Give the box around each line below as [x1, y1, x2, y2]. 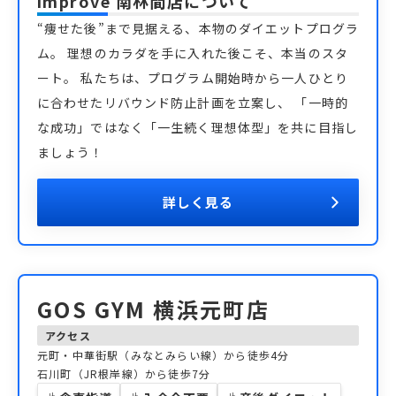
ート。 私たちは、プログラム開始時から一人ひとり [37, 69, 348, 87]
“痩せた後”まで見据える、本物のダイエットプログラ [37, 19, 359, 37]
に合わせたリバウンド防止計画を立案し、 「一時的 [37, 94, 348, 111]
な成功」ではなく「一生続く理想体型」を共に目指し [37, 118, 358, 136]
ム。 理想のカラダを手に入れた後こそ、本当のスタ [37, 44, 348, 62]
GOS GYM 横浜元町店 [37, 293, 270, 324]
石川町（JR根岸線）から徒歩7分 [37, 366, 211, 381]
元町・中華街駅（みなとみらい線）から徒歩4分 [37, 347, 290, 362]
